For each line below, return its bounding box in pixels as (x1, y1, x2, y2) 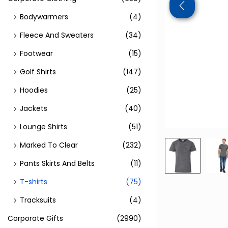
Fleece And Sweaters (20, 30, 94, 40)
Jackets (20, 103, 47, 113)
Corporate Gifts (8, 213, 63, 223)
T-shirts (20, 177, 47, 187)
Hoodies (20, 85, 48, 95)
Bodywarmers (20, 12, 68, 22)
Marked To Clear (20, 140, 78, 150)
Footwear (20, 48, 53, 59)
